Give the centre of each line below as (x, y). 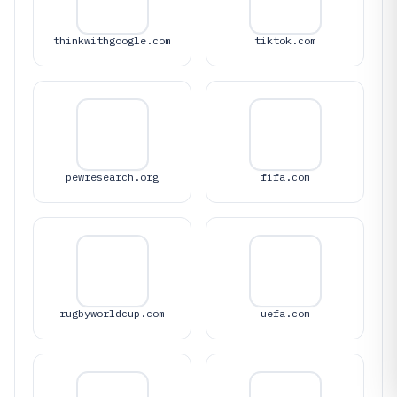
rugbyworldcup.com (112, 313)
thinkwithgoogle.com (112, 40)
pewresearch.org (112, 177)
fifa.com (285, 177)
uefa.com (285, 313)
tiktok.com (285, 40)
